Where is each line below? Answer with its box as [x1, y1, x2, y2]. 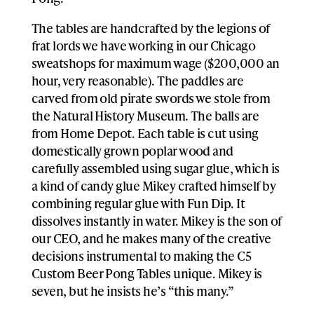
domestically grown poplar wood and [31, 141, 233, 159]
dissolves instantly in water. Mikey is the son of [31, 211, 282, 229]
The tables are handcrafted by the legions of [31, 18, 270, 36]
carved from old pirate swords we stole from [31, 88, 271, 107]
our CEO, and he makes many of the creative [31, 228, 271, 247]
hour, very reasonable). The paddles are [31, 71, 244, 89]
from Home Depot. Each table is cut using [31, 123, 259, 142]
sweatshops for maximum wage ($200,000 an [31, 53, 280, 71]
